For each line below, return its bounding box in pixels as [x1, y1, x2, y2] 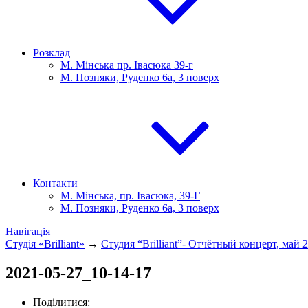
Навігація [5, 225, 50, 237]
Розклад [33, 47, 70, 58]
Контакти [33, 177, 78, 189]
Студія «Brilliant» [5, 238, 85, 250]
